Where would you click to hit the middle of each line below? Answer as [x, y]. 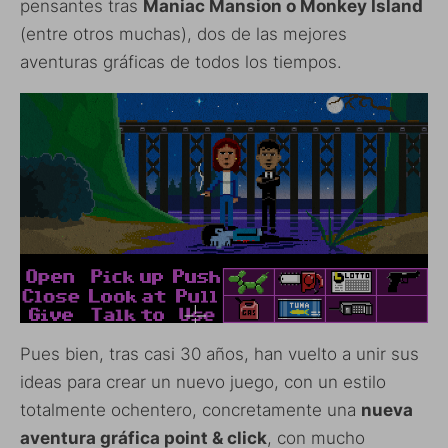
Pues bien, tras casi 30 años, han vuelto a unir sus [219, 353]
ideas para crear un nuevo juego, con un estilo [203, 381]
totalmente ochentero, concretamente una [190, 409]
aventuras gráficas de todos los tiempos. [181, 62]
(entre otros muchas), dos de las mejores [183, 34]
